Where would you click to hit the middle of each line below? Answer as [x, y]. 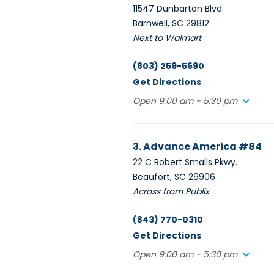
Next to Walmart [167, 38]
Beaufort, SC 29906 [174, 177]
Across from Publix [171, 191]
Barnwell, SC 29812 [171, 23]
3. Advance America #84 [197, 146]
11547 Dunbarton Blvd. [178, 9]
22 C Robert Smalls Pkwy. [185, 162]
